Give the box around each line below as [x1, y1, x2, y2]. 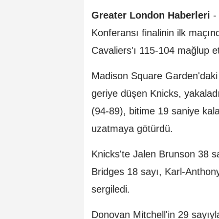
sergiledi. [91, 183, 130, 195]
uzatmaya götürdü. [91, 123, 173, 134]
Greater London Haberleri [91, 9, 210, 21]
